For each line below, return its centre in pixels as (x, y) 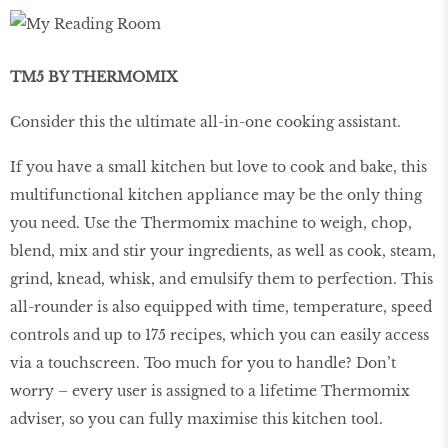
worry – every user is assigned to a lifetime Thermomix (210, 390)
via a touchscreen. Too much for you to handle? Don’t (203, 362)
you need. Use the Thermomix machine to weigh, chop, (211, 222)
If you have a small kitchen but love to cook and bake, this (218, 166)
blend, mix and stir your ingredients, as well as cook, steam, (223, 250)
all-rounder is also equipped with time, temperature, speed (221, 306)
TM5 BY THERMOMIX (93, 77)
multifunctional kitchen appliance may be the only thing (216, 194)
